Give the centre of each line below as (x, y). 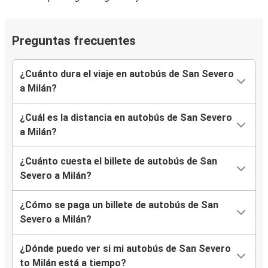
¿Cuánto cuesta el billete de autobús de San (118, 162)
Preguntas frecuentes (74, 41)
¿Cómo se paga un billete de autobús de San (119, 205)
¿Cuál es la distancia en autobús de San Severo (126, 118)
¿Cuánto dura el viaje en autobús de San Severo (127, 74)
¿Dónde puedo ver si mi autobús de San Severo (125, 249)
